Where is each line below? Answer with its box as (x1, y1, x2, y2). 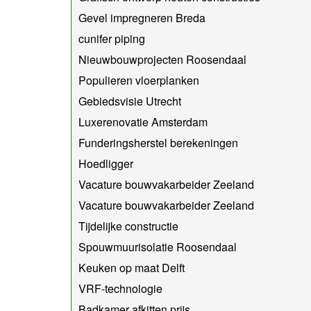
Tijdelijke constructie (78, 217, 178, 234)
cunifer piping (78, 30, 145, 47)
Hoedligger (78, 155, 133, 171)
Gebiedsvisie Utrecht (78, 92, 181, 109)
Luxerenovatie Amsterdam (78, 113, 208, 130)
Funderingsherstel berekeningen (78, 134, 238, 151)
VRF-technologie (78, 280, 162, 296)
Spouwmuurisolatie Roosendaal (78, 238, 237, 255)
